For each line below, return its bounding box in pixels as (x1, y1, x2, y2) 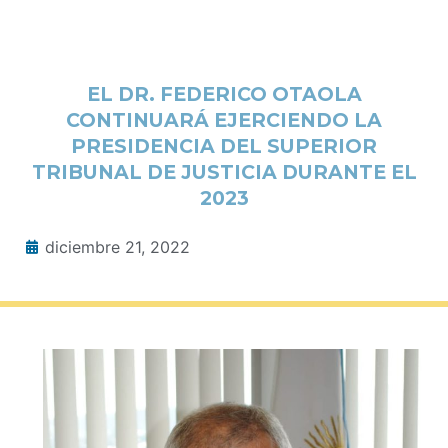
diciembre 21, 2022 (45, 236, 190, 257)
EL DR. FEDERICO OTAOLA (86, 81, 362, 106)
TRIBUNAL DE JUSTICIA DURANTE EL (31, 159, 417, 184)
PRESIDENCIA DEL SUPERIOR (71, 133, 377, 158)
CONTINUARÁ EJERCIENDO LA (66, 107, 382, 132)
